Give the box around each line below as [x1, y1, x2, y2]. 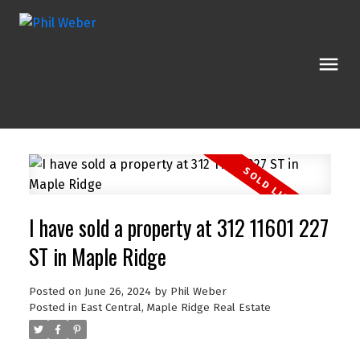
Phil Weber [170, 284, 227, 298]
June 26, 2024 [84, 284, 151, 298]
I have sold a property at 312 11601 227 [28, 211, 329, 243]
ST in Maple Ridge [28, 240, 166, 272]
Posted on [28, 284, 84, 298]
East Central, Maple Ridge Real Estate [80, 301, 271, 314]
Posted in [28, 301, 77, 314]
